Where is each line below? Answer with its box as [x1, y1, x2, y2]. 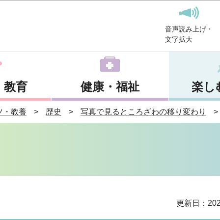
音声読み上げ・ [165, 25, 213, 33]
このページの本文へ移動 [67, 1, 153, 10]
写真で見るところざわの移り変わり [81, 108, 206, 116]
